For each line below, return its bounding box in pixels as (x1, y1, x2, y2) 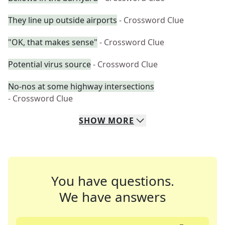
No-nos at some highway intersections (8, 81, 154, 92)
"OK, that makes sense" (8, 37, 97, 48)
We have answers (59, 188, 166, 206)
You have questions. (51, 172, 174, 190)
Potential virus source (8, 59, 91, 70)
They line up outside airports (8, 15, 117, 26)
